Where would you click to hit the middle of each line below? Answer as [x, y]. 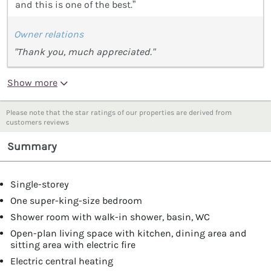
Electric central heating [62, 261]
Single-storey [40, 184]
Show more [32, 83]
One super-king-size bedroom [76, 200]
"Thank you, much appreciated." [84, 52]
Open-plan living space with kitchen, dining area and [129, 233]
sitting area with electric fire [73, 244]
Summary [32, 146]
